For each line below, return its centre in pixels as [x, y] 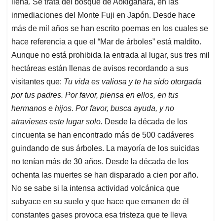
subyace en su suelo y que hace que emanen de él [100, 201]
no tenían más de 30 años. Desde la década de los [100, 161]
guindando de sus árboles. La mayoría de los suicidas [105, 148]
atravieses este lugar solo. [57, 121]
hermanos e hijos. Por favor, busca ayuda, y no [93, 108]
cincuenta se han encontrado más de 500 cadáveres [103, 135]
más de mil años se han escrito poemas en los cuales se [110, 28]
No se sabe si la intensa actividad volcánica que [95, 188]
